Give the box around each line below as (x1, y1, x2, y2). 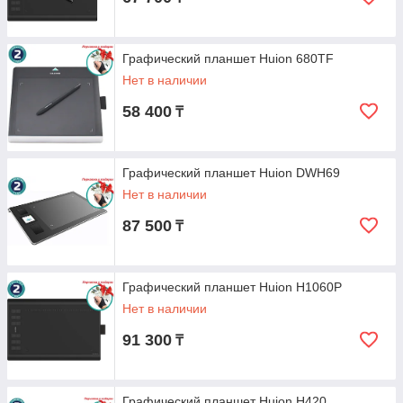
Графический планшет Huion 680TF (122, 51, 334, 66)
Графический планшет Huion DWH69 (122, 166, 340, 180)
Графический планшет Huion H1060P (122, 280, 342, 294)
